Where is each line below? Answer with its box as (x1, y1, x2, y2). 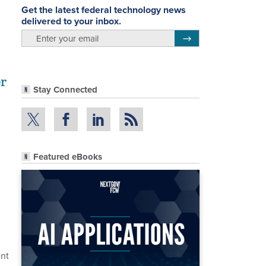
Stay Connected (33, 83, 97, 97)
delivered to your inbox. (21, 14, 121, 28)
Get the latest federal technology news (21, 2, 186, 17)
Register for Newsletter (191, 32, 252, 42)
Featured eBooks (33, 150, 102, 163)
